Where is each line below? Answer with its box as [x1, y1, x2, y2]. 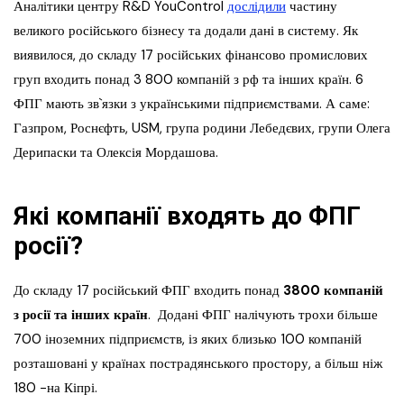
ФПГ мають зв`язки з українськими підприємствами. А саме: [14, 95, 370, 114]
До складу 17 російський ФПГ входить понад [14, 281, 280, 300]
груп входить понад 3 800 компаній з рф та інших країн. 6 [14, 70, 363, 89]
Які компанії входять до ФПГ [14, 201, 361, 232]
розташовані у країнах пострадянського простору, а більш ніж [14, 354, 382, 373]
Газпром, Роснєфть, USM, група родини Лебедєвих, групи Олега [14, 119, 390, 138]
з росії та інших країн [14, 306, 148, 325]
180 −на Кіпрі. [14, 379, 97, 398]
